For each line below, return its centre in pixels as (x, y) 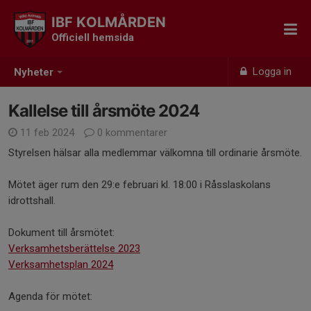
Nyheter (34, 73)
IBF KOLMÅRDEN (109, 22)
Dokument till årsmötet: (61, 233)
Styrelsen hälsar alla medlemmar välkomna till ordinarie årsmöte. (155, 153)
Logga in (271, 72)
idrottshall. (32, 201)
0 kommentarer (131, 133)
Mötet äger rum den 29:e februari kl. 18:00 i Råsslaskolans (140, 185)
